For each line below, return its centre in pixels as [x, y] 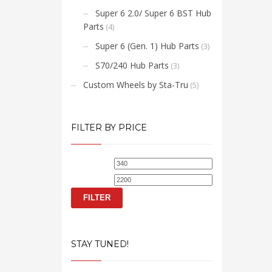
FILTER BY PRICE [109, 127]
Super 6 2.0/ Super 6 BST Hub [153, 13]
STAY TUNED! [100, 244]
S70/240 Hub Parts [132, 65]
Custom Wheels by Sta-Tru [136, 85]
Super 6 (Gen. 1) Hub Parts [147, 46]
